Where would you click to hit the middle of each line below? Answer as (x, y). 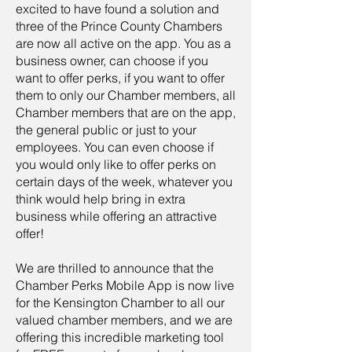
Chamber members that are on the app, (126, 112)
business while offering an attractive (116, 216)
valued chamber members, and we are (124, 320)
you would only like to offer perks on (116, 164)
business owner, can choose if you (112, 60)
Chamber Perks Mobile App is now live (125, 285)
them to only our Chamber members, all (126, 95)
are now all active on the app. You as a (123, 43)
